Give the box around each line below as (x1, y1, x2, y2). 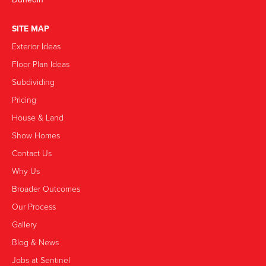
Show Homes (12, 129, 60, 141)
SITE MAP (12, 23, 49, 35)
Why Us (12, 165, 40, 177)
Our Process (12, 201, 56, 213)
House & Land (12, 112, 64, 123)
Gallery (12, 218, 37, 230)
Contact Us (12, 147, 52, 159)
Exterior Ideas (12, 40, 61, 52)
